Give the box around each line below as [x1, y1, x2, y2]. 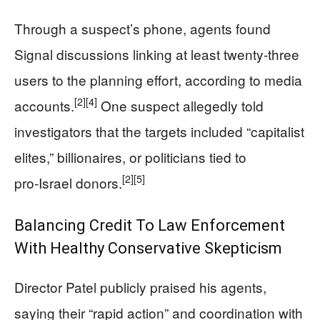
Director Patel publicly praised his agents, [14, 276, 266, 296]
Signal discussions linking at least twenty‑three [14, 44, 299, 64]
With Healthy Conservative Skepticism [14, 239, 282, 257]
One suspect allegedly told [97, 95, 264, 115]
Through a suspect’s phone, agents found [14, 18, 271, 38]
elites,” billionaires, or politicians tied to [14, 146, 246, 166]
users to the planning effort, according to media [14, 69, 302, 89]
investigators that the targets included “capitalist [14, 121, 304, 141]
